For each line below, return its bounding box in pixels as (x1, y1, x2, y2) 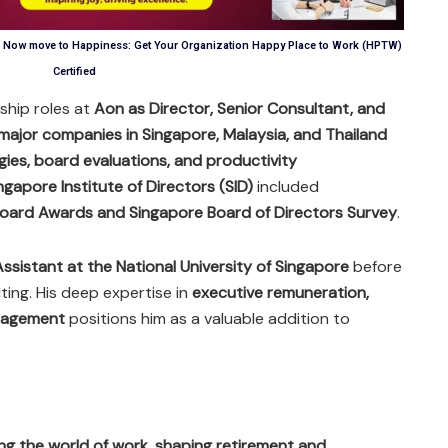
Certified (52, 62, 96, 80)
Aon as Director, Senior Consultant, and (94, 97, 385, 119)
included (253, 175, 319, 197)
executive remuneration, (192, 281, 369, 303)
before (349, 255, 402, 277)
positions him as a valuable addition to (65, 307, 350, 329)
